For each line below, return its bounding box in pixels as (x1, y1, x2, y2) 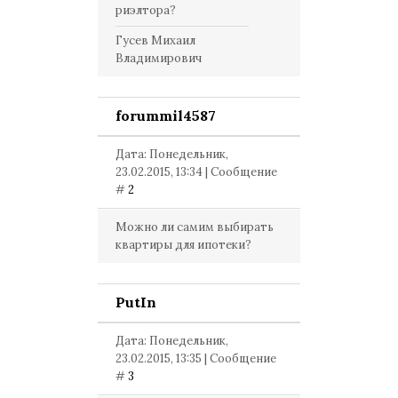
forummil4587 (115, 107, 216, 124)
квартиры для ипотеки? (115, 237, 251, 252)
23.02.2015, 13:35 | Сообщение (115, 351, 276, 366)
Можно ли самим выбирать (115, 219, 274, 235)
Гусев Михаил (115, 33, 195, 48)
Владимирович (115, 51, 202, 66)
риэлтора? (115, 3, 176, 18)
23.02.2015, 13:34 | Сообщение (115, 164, 277, 179)
